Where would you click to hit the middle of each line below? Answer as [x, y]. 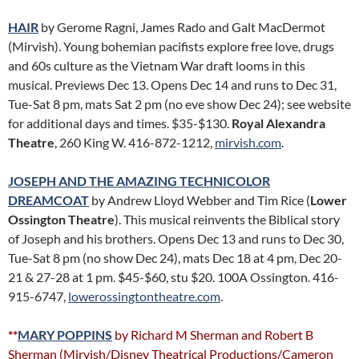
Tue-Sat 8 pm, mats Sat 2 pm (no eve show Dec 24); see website [179, 104]
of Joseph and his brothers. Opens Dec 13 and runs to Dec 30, [176, 238]
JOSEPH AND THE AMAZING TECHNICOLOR [139, 181]
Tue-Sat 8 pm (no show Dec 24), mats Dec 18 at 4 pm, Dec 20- [175, 258]
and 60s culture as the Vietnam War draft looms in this [157, 65]
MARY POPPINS [65, 335]
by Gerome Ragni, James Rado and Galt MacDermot [182, 27]
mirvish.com [248, 142]
